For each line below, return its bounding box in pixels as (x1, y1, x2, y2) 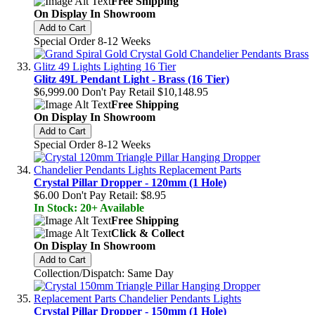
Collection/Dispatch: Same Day (34, 267, 174, 279)
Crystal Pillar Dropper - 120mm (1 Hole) (34, 176, 226, 188)
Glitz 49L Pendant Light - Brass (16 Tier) (34, 73, 229, 85)
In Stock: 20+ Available (34, 202, 144, 214)
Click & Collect (111, 227, 184, 239)
